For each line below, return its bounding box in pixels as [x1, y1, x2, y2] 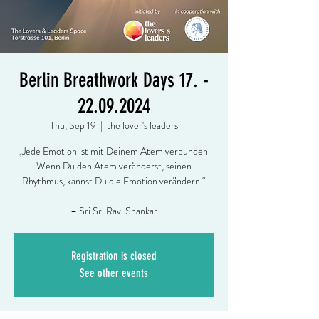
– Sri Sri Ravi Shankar [70, 204, 157, 218]
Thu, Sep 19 [50, 118, 96, 132]
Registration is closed [71, 249, 157, 263]
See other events [80, 266, 148, 280]
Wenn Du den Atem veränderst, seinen [36, 159, 192, 173]
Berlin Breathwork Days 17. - [19, 68, 209, 92]
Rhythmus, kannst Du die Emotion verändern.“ [22, 174, 206, 188]
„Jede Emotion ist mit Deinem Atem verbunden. [18, 144, 210, 158]
